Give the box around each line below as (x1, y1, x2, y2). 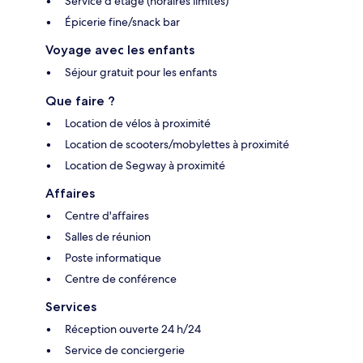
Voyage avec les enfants (45, 41, 194, 58)
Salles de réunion (65, 228, 151, 244)
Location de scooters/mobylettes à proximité (65, 136, 289, 152)
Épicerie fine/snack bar (65, 14, 180, 29)
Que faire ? (45, 92, 115, 109)
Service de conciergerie (65, 342, 185, 357)
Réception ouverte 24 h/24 (65, 321, 201, 336)
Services (45, 298, 96, 314)
